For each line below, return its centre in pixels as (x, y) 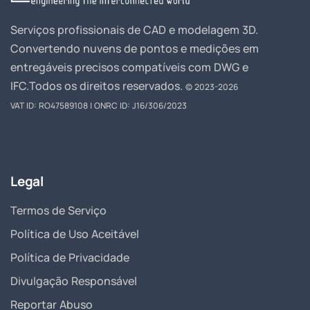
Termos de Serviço (58, 211)
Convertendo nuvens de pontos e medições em (135, 49)
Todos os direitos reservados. (107, 86)
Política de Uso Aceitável (75, 234)
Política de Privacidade (70, 258)
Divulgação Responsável (74, 281)
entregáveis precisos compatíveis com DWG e (129, 67)
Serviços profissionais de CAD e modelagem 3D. (134, 30)
